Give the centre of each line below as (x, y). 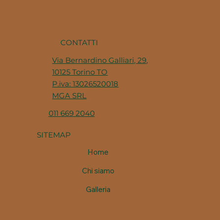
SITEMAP (54, 135)
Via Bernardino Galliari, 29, (100, 60)
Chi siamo (98, 170)
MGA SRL (69, 95)
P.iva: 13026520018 (85, 83)
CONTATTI (79, 42)
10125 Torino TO (80, 72)
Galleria (98, 189)
